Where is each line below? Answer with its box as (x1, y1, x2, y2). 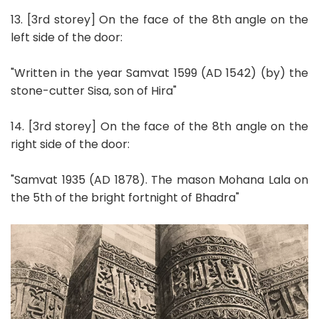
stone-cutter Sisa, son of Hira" (11, 82, 177, 99)
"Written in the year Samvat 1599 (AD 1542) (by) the (11, 64, 308, 81)
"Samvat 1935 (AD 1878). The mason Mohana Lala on (11, 171, 308, 188)
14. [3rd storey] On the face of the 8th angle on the (11, 117, 308, 135)
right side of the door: (11, 135, 130, 152)
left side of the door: (11, 28, 122, 46)
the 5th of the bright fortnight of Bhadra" (11, 189, 239, 206)
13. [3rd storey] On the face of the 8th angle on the (11, 11, 308, 28)
